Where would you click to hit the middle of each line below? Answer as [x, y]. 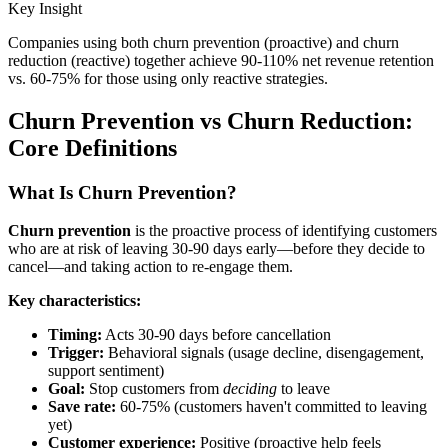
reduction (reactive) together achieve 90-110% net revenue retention [221, 60]
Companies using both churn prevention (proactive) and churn [203, 42]
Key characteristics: [74, 301]
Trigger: [76, 353]
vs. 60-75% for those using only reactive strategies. [168, 78]
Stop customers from [154, 389]
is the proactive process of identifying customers [284, 231]
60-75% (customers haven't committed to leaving [271, 407]
